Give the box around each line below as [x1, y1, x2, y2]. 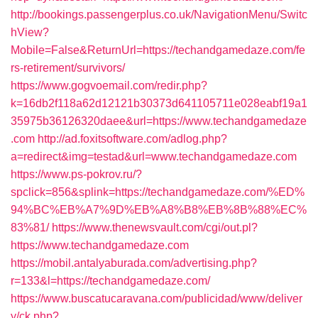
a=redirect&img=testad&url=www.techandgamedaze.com [11, 150, 297, 163]
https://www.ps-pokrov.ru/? [11, 168, 142, 180]
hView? [11, 26, 49, 38]
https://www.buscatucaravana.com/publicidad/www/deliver [11, 292, 302, 305]
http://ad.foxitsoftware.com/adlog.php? [38, 133, 227, 145]
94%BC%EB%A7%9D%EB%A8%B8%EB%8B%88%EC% [11, 204, 307, 216]
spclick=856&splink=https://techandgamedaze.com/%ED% [11, 186, 305, 198]
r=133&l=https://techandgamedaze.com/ [11, 275, 210, 287]
